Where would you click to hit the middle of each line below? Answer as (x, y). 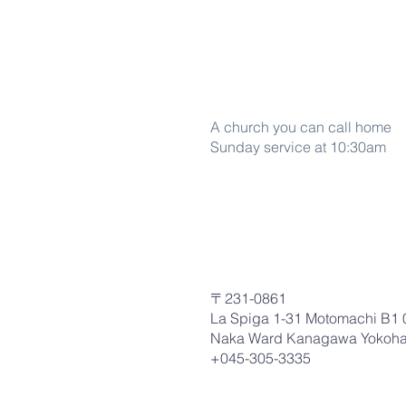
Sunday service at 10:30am (298, 147)
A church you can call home (301, 127)
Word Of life (288, 69)
